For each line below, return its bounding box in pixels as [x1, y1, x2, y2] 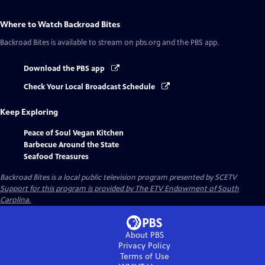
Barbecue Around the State [24, 140, 119, 150]
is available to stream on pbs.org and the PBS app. [49, 38, 219, 48]
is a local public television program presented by [49, 172, 215, 182]
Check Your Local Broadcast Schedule [24, 82, 157, 92]
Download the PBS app [24, 64, 106, 74]
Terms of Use [119, 251, 169, 261]
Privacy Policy [118, 240, 170, 251]
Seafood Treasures [24, 151, 89, 161]
